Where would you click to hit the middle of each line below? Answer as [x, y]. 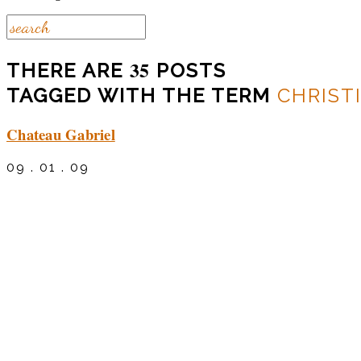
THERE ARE [68, 70]
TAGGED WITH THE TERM [142, 95]
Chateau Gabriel [61, 134]
